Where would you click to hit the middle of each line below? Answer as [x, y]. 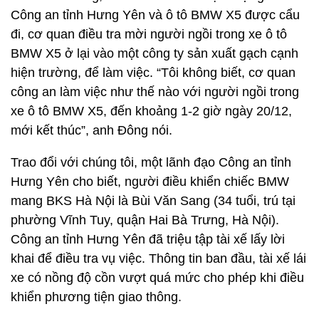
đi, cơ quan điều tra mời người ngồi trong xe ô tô [149, 34]
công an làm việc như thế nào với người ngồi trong [155, 92]
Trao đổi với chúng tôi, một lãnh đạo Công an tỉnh [151, 162]
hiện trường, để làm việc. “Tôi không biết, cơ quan [153, 73]
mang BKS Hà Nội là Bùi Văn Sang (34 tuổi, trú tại [153, 201]
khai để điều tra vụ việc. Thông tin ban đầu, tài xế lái [158, 258]
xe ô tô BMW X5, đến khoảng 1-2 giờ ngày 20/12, [151, 111]
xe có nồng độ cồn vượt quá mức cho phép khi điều [157, 278]
